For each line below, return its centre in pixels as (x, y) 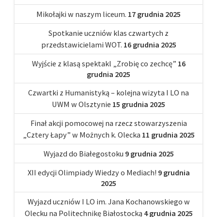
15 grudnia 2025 (139, 104)
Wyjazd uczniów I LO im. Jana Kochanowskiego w (108, 201)
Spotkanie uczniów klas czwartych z (108, 33)
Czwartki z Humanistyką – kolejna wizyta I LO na (108, 92)
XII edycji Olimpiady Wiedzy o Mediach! (92, 172)
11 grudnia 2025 (168, 134)
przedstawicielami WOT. (81, 44)
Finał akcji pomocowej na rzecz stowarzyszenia (108, 123)
